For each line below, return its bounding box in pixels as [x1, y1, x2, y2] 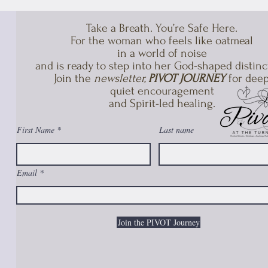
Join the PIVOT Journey [117, 217, 200, 228]
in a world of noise [117, 47, 207, 60]
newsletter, [93, 72, 148, 85]
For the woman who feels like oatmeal [71, 34, 253, 47]
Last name [159, 124, 194, 135]
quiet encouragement [109, 84, 214, 98]
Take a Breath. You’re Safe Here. [86, 22, 237, 35]
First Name [17, 124, 54, 135]
